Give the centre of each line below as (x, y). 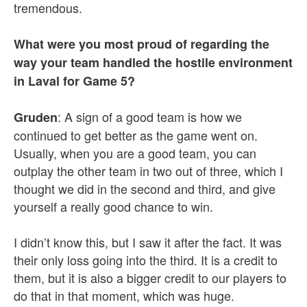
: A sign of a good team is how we (150, 116)
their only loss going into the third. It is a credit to (146, 260)
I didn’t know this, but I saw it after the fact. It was (148, 242)
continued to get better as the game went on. (136, 135)
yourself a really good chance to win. (113, 206)
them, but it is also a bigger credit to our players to (150, 278)
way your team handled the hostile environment (153, 62)
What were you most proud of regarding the (142, 44)
